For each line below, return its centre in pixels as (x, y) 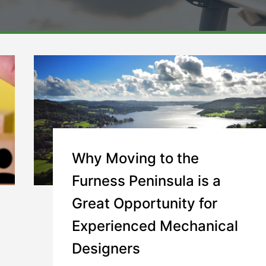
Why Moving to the (135, 158)
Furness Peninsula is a (146, 180)
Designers (106, 248)
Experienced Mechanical (155, 226)
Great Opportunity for (145, 203)
